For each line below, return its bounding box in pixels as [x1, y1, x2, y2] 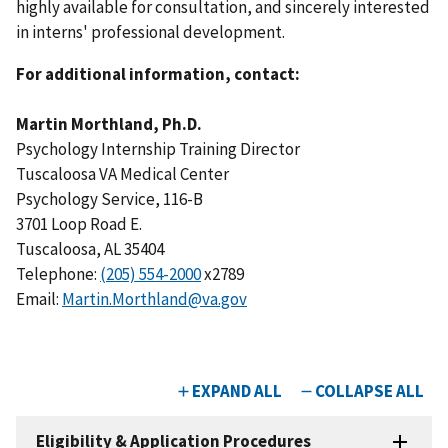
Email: [16, 287, 62, 310]
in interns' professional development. [16, 21, 285, 43]
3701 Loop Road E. [16, 212, 142, 235]
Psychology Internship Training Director [16, 137, 300, 160]
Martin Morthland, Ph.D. [16, 112, 202, 135]
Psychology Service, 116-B [16, 187, 203, 210]
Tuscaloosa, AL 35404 [16, 237, 164, 260]
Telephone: [16, 262, 100, 285]
